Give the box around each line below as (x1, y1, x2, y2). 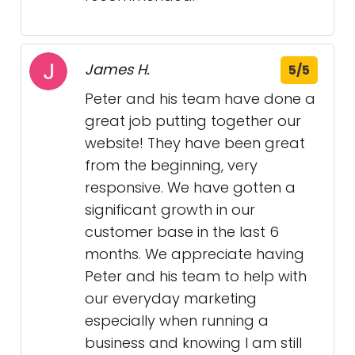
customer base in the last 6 (85, 222, 279, 242)
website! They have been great (85, 133, 305, 154)
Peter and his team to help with (85, 266, 307, 287)
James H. (85, 59, 150, 80)
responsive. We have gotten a (85, 177, 296, 198)
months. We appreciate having (85, 244, 304, 265)
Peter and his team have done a (85, 89, 315, 109)
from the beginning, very (85, 155, 258, 176)
